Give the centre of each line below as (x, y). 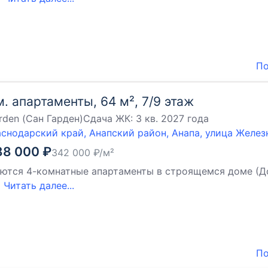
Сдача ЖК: (109, 118)
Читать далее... (39, 185)
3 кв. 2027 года (172, 118)
